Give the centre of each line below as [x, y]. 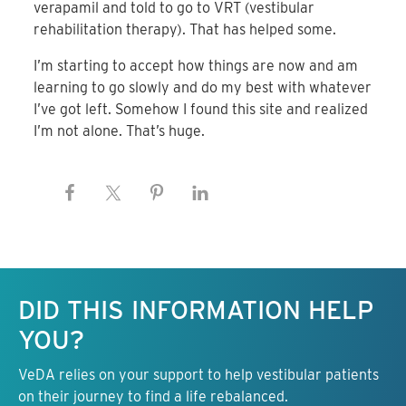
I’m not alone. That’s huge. [120, 131]
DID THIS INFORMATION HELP [196, 309]
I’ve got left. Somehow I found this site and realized [201, 110]
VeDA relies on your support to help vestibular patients [198, 374]
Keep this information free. [203, 289]
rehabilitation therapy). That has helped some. [185, 30]
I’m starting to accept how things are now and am [196, 66]
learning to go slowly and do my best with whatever [203, 88]
